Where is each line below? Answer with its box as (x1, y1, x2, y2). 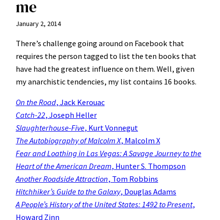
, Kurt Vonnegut (84, 123, 138, 133)
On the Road (16, 97, 56, 108)
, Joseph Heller (45, 110, 97, 120)
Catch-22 (16, 110, 45, 120)
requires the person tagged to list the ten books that (16, 51, 196, 61)
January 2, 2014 (16, 19, 61, 28)
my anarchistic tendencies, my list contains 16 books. (16, 76, 196, 86)
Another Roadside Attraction (16, 174, 108, 184)
